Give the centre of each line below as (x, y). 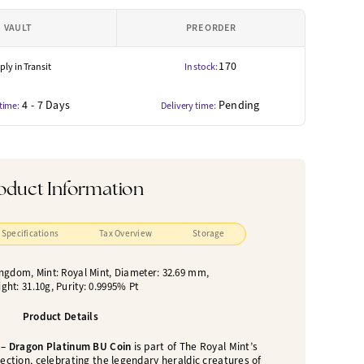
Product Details (60, 317)
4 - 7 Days (46, 105)
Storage (209, 234)
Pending (239, 105)
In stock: (201, 67)
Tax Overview (126, 234)
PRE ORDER (211, 28)
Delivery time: (188, 106)
